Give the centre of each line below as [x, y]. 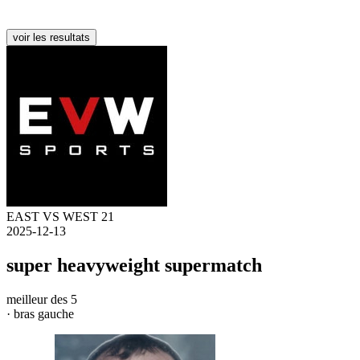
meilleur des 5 [42, 299]
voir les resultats [51, 37]
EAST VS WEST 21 [60, 216]
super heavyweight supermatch [134, 265]
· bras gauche [40, 313]
